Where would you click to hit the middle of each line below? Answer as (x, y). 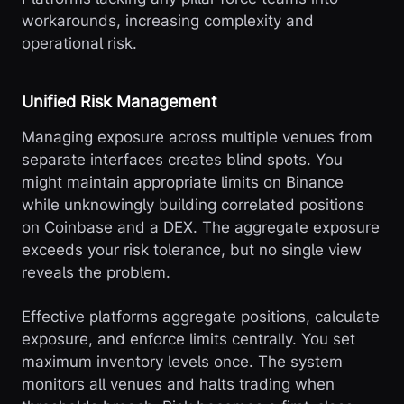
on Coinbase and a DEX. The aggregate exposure (201, 228)
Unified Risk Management (119, 102)
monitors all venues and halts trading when (178, 385)
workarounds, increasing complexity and (168, 21)
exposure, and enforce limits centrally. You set (188, 340)
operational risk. (79, 44)
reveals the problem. (96, 273)
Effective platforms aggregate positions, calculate (201, 317)
